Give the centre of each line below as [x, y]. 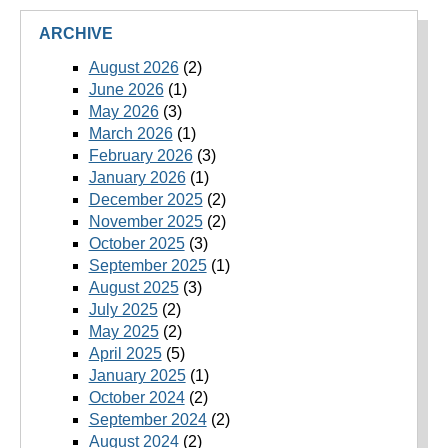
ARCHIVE [76, 34]
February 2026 [140, 156]
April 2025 [125, 354]
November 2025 [145, 222]
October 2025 [136, 244]
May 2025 [123, 332]
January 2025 [137, 376]
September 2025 [147, 266]
